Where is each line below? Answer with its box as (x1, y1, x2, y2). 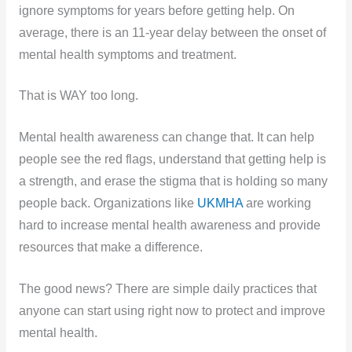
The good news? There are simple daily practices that (18, 281, 317, 295)
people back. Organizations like (18, 196, 197, 211)
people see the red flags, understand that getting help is (18, 152, 326, 167)
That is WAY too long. (18, 89, 138, 103)
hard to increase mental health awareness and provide (18, 218, 321, 233)
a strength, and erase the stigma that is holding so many (18, 174, 328, 189)
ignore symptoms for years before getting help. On (18, 3, 295, 17)
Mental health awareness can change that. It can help (18, 130, 314, 145)
